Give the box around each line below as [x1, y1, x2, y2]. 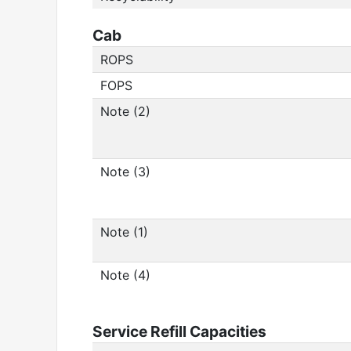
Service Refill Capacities [92, 322, 266, 341]
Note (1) [100, 224, 148, 240]
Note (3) [100, 164, 150, 179]
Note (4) [100, 267, 150, 283]
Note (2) [100, 103, 150, 119]
